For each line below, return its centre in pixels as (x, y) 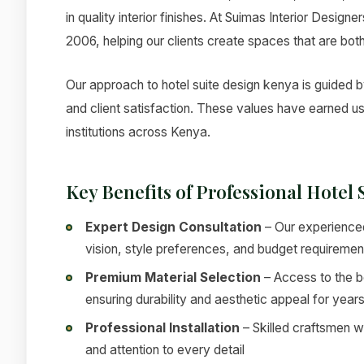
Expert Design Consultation (173, 227)
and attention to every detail (165, 349)
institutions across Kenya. (138, 132)
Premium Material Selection (173, 277)
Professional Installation (162, 327)
